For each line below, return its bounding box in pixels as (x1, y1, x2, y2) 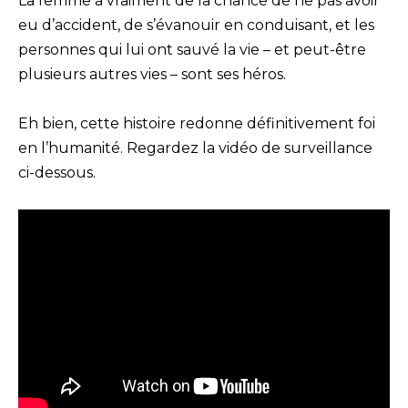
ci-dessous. (18, 163, 96, 181)
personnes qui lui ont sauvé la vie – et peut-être (18, 40, 366, 58)
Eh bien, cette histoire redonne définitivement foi (18, 114, 375, 132)
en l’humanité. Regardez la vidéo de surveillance (18, 138, 372, 157)
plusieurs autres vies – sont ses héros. (18, 65, 286, 83)
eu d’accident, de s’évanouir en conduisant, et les (18, 15, 374, 34)
